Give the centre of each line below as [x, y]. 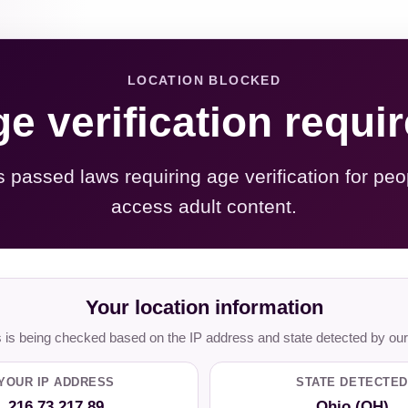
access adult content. [204, 206]
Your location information [204, 307]
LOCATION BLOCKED [204, 80]
